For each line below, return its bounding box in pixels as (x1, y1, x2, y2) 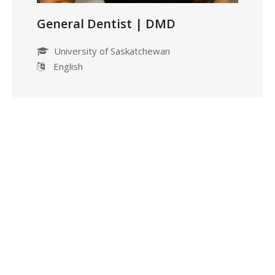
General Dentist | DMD (37, 15, 176, 32)
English (51, 60, 83, 72)
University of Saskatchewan (52, 44, 170, 57)
